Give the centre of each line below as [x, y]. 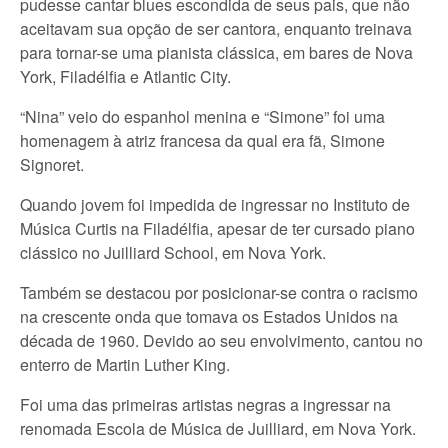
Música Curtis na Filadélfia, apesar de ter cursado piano [217, 228]
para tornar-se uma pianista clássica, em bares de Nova [216, 52]
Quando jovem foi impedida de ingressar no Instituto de [215, 204]
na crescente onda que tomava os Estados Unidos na [209, 316]
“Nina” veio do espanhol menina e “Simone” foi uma [202, 116]
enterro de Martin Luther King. [125, 364]
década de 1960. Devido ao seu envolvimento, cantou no [221, 340]
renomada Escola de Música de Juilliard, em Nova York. [218, 428]
